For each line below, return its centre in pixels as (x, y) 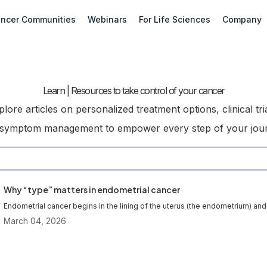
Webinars (108, 19)
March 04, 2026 (35, 221)
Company (242, 19)
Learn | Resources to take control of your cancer (133, 91)
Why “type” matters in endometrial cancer (92, 190)
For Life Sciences (175, 19)
